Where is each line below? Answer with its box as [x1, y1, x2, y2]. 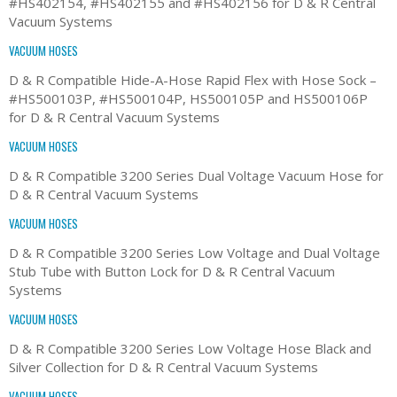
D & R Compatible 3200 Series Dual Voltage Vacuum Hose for [9, 166, 384, 184]
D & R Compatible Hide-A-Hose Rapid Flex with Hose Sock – [9, 70, 377, 89]
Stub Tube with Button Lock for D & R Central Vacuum [9, 261, 335, 280]
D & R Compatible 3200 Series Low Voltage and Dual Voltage [9, 243, 380, 261]
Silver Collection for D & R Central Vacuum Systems [9, 357, 318, 376]
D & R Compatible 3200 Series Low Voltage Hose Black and [9, 339, 371, 357]
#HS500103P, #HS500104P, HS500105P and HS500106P [9, 89, 368, 107]
